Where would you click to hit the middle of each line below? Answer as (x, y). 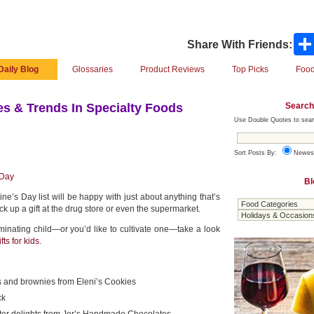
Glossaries (93, 69)
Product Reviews (172, 69)
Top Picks (250, 69)
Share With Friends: (240, 44)
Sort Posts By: (257, 152)
